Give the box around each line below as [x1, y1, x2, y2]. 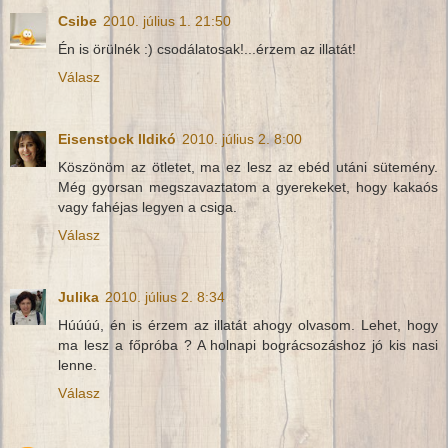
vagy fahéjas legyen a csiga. [58, 198, 237, 215]
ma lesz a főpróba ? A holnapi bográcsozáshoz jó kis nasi [58, 336, 438, 353]
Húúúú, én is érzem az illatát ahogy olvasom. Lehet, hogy [58, 316, 438, 333]
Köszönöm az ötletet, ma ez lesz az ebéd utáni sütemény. [58, 158, 438, 175]
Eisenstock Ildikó [58, 130, 176, 147]
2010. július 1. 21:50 [103, 12, 231, 29]
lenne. [58, 356, 97, 373]
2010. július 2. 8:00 [182, 130, 302, 147]
